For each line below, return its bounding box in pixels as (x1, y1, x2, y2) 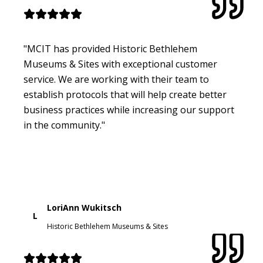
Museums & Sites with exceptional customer (23, 57, 217, 70)
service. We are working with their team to (23, 72, 209, 86)
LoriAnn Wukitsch (47, 201, 122, 213)
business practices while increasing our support (23, 103, 234, 116)
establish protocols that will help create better (23, 87, 227, 101)
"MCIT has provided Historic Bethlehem (23, 42, 197, 55)
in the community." (23, 118, 105, 131)
